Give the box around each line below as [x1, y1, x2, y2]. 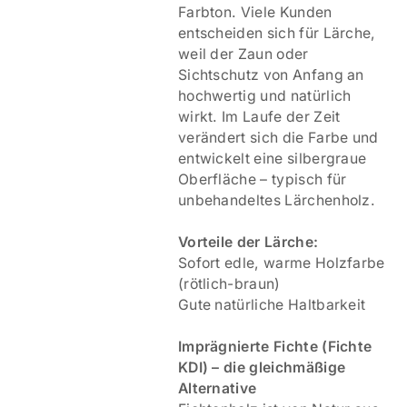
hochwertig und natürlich [177, 86, 352, 104]
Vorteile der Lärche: [177, 233, 319, 251]
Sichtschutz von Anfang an [177, 65, 364, 84]
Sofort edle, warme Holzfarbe [177, 253, 385, 272]
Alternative [177, 379, 257, 397]
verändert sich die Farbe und [177, 128, 379, 146]
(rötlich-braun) [177, 274, 281, 293]
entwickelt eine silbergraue [177, 149, 367, 167]
